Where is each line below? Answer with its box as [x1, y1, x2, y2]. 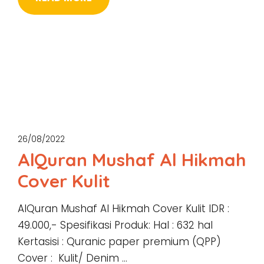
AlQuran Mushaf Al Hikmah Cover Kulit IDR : [18, 202, 229, 216]
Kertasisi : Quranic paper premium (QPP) [18, 235, 221, 249]
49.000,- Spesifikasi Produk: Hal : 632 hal [18, 218, 213, 232]
